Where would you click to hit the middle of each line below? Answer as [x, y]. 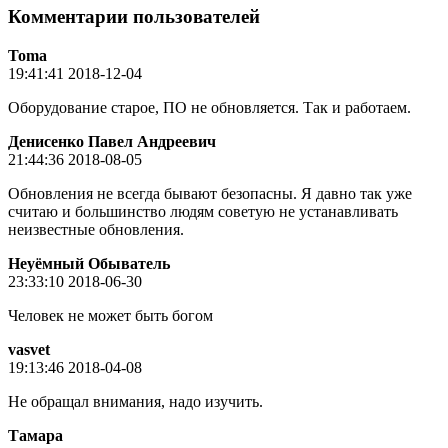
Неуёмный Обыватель [89, 263]
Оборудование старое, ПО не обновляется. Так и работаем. [209, 107]
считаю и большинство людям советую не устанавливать [203, 211]
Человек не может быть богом [110, 315]
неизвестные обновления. [96, 229]
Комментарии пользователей [134, 17]
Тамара [35, 435]
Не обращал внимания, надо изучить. [135, 401]
